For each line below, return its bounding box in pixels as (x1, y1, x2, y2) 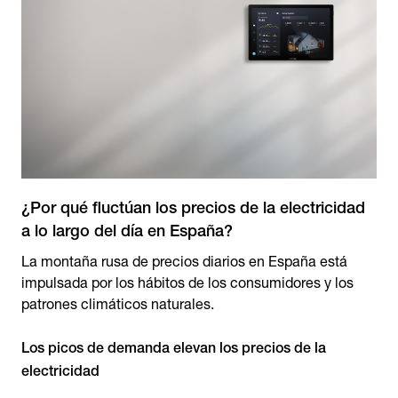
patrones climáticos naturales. (21, 296, 214, 313)
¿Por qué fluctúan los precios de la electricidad (21, 198, 365, 217)
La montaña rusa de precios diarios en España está (21, 253, 347, 270)
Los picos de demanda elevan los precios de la (21, 339, 326, 356)
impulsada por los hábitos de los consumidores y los (21, 275, 354, 291)
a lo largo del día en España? (21, 221, 233, 240)
